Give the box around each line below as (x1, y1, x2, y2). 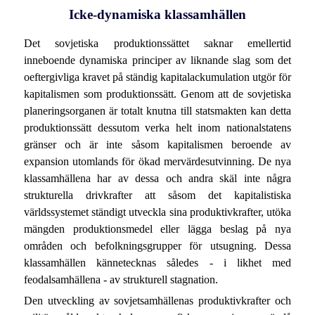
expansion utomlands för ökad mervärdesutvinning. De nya (23, 155, 292, 168)
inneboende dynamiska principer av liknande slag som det (23, 54, 292, 67)
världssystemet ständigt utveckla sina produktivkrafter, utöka (23, 206, 292, 219)
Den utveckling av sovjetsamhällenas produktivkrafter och (23, 294, 292, 307)
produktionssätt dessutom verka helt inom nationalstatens (23, 122, 292, 134)
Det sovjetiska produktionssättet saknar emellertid (23, 37, 292, 50)
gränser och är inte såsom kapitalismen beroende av (23, 139, 292, 151)
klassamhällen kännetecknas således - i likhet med (23, 257, 292, 269)
